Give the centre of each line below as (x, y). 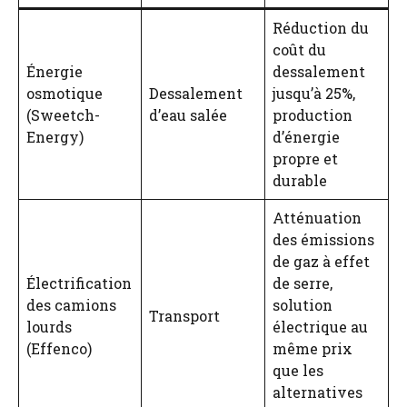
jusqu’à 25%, (314, 93)
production (313, 114)
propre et (305, 158)
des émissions (323, 239)
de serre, (303, 283)
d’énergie (306, 136)
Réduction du (321, 27)
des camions (71, 304)
